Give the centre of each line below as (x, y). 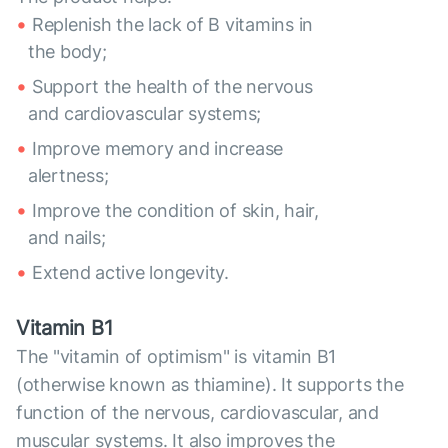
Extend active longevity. (130, 273)
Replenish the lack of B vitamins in (173, 25)
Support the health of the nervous (172, 87)
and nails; (67, 238)
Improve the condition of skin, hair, (175, 211)
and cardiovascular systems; (145, 114)
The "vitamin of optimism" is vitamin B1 (176, 357)
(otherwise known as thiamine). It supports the (210, 385)
